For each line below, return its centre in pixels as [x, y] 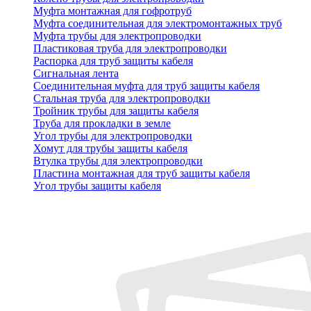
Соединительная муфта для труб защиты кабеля [146, 86]
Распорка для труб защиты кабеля [113, 61]
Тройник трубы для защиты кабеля [116, 111]
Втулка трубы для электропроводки [118, 161]
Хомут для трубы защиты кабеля [110, 149]
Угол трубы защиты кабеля [97, 186]
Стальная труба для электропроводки [122, 99]
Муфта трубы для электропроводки [117, 36]
